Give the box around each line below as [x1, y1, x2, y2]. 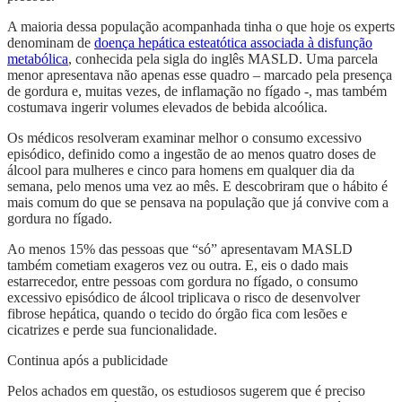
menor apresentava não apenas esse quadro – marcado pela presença [7, 66, 392, 83]
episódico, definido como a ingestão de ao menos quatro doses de [7, 145, 376, 162]
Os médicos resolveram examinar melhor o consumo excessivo [7, 129, 362, 145]
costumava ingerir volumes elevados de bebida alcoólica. [7, 99, 328, 115]
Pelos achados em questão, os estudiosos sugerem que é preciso [7, 382, 365, 398]
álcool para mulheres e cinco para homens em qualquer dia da [7, 162, 354, 178]
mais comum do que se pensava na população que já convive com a [7, 194, 389, 210]
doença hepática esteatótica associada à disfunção [94, 34, 372, 50]
